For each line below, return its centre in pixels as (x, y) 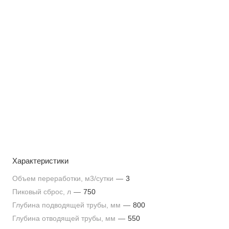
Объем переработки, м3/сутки (64, 178)
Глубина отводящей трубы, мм (65, 218)
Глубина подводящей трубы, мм (67, 205)
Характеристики (40, 161)
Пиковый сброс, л (43, 192)
